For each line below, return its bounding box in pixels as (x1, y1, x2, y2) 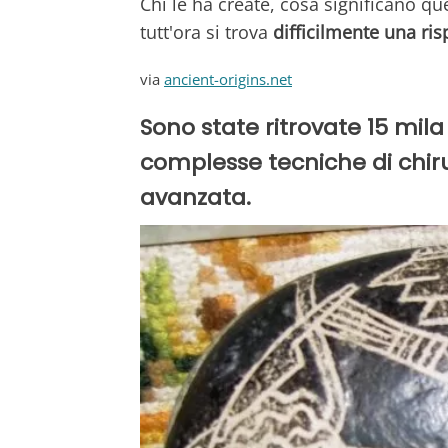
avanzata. (140, 181, 251, 213)
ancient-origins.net (164, 68, 292, 89)
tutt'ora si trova (140, 19, 273, 44)
